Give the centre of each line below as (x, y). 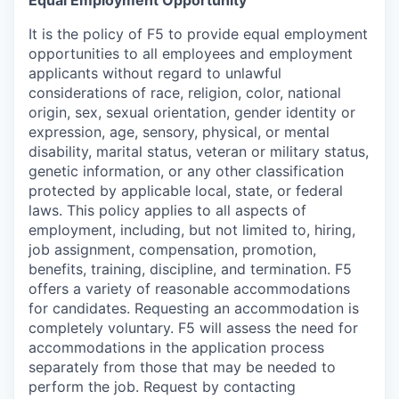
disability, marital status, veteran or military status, (199, 152)
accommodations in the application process (176, 348)
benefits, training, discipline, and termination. (182, 269)
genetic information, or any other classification (186, 171)
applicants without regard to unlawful (155, 73)
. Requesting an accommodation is (243, 309)
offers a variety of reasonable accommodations (189, 289)
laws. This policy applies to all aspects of (167, 211)
